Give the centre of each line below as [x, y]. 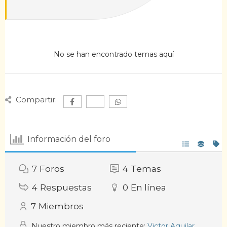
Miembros [61, 206]
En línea [148, 187]
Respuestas [66, 187]
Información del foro [69, 139]
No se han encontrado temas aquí [113, 54]
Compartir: [36, 99]
